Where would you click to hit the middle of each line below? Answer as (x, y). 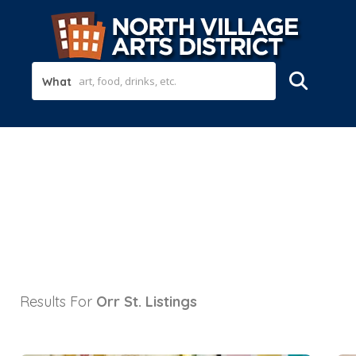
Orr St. (119, 302)
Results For (58, 302)
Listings (171, 302)
